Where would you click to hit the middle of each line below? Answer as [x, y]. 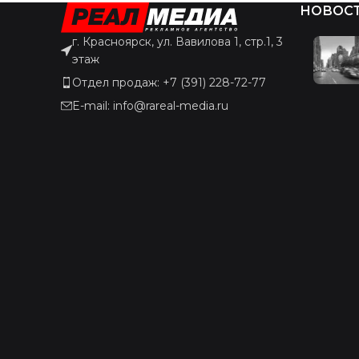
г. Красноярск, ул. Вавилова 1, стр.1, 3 [177, 42]
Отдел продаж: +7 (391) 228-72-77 [169, 83]
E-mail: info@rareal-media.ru [150, 106]
